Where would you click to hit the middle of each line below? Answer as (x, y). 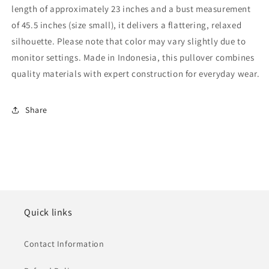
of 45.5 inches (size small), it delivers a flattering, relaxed (127, 25)
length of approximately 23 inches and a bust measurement (131, 9)
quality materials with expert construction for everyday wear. (136, 74)
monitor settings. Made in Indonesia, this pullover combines (133, 57)
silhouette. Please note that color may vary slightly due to (129, 41)
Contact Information (64, 244)
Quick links (48, 212)
